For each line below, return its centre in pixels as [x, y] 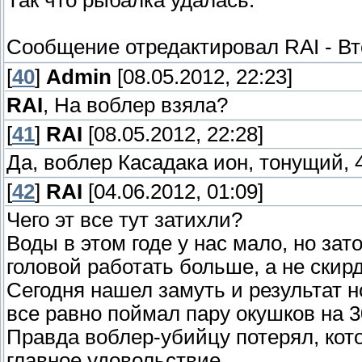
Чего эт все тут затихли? [124, 219]
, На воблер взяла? [135, 105]
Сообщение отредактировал [145, 47]
